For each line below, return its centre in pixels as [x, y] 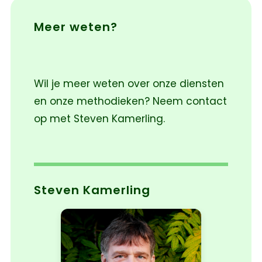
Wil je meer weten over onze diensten [129, 84]
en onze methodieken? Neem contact [130, 101]
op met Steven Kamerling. [99, 119]
